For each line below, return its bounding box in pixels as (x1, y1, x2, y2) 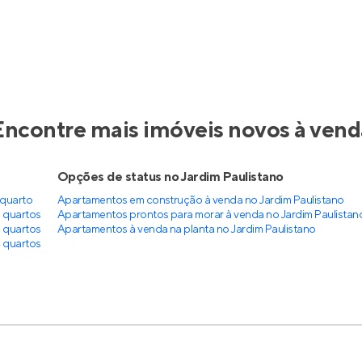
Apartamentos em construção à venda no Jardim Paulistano (57, 193, 344, 208)
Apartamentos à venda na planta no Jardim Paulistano (57, 222, 316, 237)
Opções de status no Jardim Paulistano (57, 169, 284, 185)
